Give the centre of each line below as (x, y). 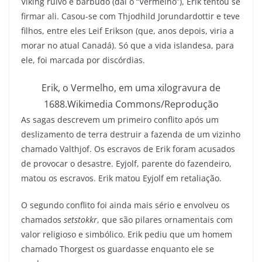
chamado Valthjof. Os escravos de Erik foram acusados (128, 149)
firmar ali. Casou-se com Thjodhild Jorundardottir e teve (130, 16)
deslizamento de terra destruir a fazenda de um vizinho (131, 134)
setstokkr (80, 219)
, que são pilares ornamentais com (165, 219)
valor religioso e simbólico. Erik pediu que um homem (127, 234)
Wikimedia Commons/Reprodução (143, 104)
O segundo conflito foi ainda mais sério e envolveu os (125, 205)
